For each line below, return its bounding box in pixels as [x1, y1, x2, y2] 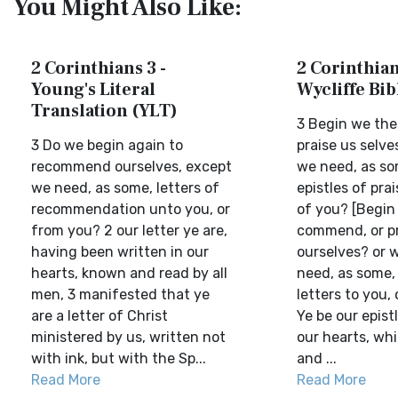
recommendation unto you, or [31, 201, 230, 218]
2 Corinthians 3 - [31, 57, 166, 80]
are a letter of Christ [31, 307, 168, 324]
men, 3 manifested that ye [31, 286, 210, 303]
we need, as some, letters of [31, 179, 219, 196]
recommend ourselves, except [31, 158, 232, 175]
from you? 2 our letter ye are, [31, 222, 227, 239]
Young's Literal [31, 78, 155, 101]
